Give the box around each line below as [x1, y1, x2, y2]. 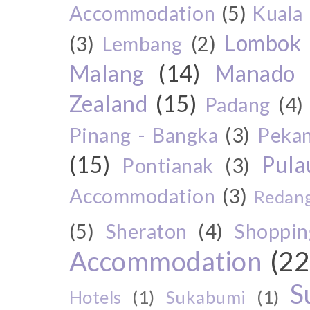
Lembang [102, 31, 183, 55]
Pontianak [122, 153, 214, 177]
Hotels [69, 286, 122, 307]
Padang [204, 92, 271, 116]
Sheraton [104, 219, 188, 243]
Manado [214, 60, 295, 86]
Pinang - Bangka [69, 122, 219, 147]
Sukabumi [165, 286, 246, 307]
